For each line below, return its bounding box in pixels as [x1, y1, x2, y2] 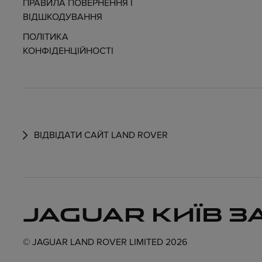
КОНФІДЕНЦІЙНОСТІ [22, 45, 113, 57]
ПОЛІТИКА [22, 31, 29, 43]
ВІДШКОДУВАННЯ [22, 11, 102, 23]
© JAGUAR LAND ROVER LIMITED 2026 [22, 236, 187, 249]
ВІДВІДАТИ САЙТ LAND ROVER [31, 129, 168, 142]
